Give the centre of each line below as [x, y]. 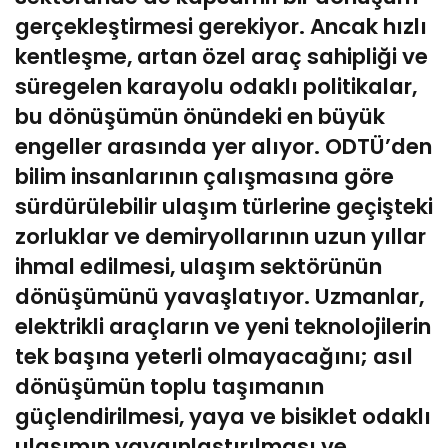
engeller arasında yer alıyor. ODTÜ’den [223, 146]
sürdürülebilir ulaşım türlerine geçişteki [224, 206]
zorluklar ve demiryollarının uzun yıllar [220, 236]
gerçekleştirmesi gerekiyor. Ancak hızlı [221, 26]
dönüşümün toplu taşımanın [169, 386]
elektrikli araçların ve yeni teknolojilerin [223, 326]
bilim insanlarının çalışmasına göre [204, 176]
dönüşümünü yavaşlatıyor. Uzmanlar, [219, 296]
